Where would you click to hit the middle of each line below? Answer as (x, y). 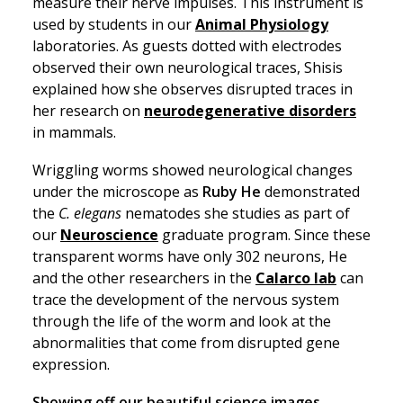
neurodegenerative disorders (250, 111)
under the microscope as (117, 192)
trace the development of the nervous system (186, 300)
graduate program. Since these (264, 235)
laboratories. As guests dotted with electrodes (187, 46)
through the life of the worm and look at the (182, 321)
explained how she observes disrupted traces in (193, 89)
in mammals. (76, 132)
